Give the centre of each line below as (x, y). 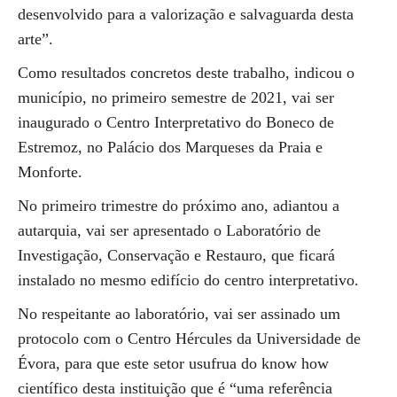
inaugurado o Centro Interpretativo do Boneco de (176, 122)
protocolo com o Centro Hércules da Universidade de (189, 339)
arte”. (35, 39)
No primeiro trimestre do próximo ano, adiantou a (179, 206)
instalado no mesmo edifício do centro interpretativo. (188, 280)
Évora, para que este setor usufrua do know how (173, 363)
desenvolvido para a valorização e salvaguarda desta (186, 14)
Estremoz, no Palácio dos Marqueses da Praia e (170, 147)
